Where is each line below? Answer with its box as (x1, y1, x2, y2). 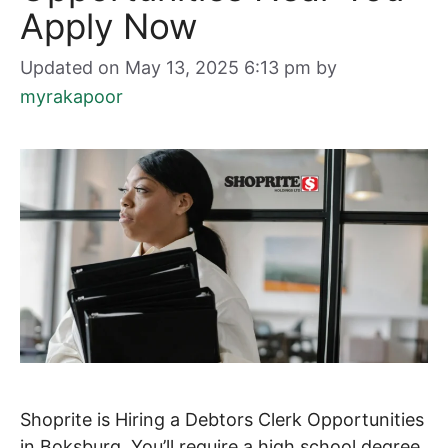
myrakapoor (20, 86, 123, 108)
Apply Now (20, 5, 197, 48)
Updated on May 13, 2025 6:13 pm (20, 57, 311, 79)
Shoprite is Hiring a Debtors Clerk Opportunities (20, 409, 424, 431)
